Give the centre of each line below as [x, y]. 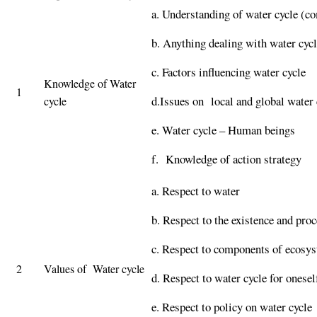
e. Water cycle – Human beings [223, 130]
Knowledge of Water [90, 83]
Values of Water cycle [94, 269]
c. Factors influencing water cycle [229, 72]
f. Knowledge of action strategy [226, 159]
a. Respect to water [196, 191]
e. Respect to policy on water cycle [232, 307]
